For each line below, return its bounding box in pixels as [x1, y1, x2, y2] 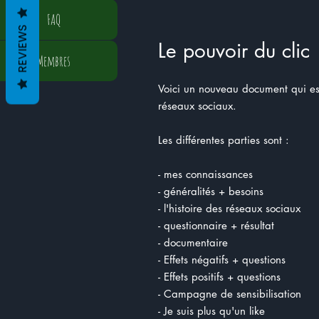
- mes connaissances [158, 167, 253, 181]
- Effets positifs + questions [158, 270, 281, 283]
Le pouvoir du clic [158, 38, 310, 63]
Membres [36, 51, 70, 70]
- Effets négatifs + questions [158, 253, 286, 266]
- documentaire [158, 236, 228, 249]
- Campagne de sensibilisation [158, 287, 301, 300]
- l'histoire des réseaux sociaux [158, 202, 300, 215]
